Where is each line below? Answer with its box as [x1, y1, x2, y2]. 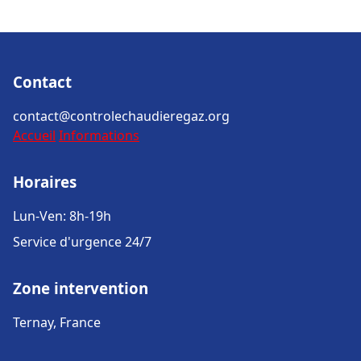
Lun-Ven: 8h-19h [13, 207, 111, 225]
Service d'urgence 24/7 [13, 233, 151, 251]
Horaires [13, 172, 77, 192]
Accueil [13, 127, 56, 144]
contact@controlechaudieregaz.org [13, 107, 230, 125]
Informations [59, 127, 139, 144]
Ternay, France [13, 313, 101, 331]
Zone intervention [13, 278, 148, 298]
